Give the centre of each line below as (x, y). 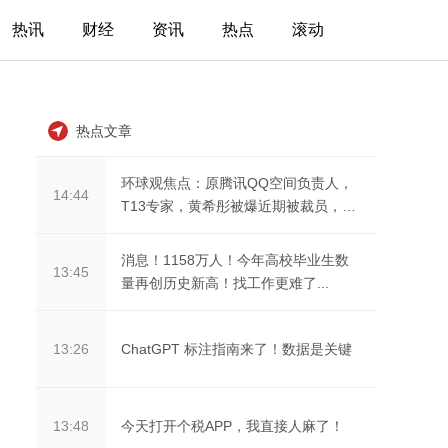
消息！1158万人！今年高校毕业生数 (235, 260)
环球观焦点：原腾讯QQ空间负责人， (237, 183)
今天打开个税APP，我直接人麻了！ (232, 425)
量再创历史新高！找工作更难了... (225, 283)
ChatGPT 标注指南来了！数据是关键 (236, 348)
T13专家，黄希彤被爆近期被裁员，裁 (238, 206)
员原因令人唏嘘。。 (184, 229)
